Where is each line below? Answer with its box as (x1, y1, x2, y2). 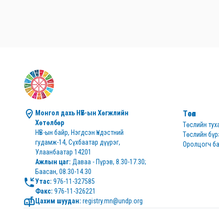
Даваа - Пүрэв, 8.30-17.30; (71, 158, 146, 166)
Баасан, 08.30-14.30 (35, 168, 91, 175)
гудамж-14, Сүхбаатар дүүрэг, (35, 138, 120, 146)
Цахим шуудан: (35, 197, 81, 205)
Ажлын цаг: (35, 158, 71, 166)
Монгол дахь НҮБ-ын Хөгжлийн (35, 109, 129, 117)
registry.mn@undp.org (81, 197, 143, 205)
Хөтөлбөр (35, 119, 64, 127)
